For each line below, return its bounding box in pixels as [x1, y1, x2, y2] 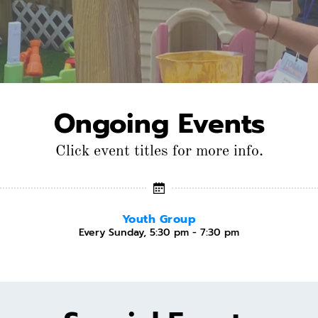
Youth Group [121, 210, 197, 228]
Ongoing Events [53, 103, 265, 144]
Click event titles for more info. [55, 143, 263, 159]
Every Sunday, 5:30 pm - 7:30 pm [79, 224, 239, 240]
